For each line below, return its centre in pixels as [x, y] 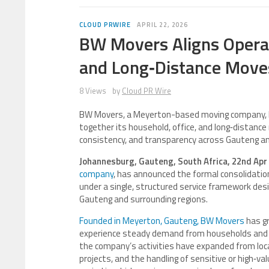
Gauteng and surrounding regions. [144, 199]
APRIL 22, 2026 [163, 25]
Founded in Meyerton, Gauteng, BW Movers [163, 221]
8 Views [93, 91]
